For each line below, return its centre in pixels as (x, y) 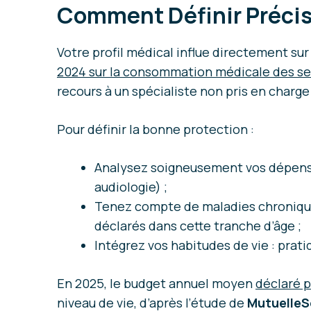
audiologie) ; (131, 187)
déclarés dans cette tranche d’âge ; (198, 226)
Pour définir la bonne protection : (155, 129)
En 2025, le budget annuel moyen (156, 284)
